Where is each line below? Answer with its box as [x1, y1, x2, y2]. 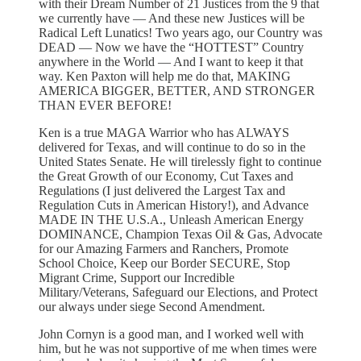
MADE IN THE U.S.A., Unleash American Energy [39, 212, 304, 226]
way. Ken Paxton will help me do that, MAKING [39, 68, 291, 83]
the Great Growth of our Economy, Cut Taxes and [39, 168, 293, 183]
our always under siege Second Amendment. [39, 299, 265, 313]
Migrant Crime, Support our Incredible [39, 270, 234, 284]
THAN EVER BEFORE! [39, 98, 172, 112]
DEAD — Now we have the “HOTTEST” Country [39, 39, 304, 54]
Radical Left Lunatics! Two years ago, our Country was [39, 25, 322, 39]
